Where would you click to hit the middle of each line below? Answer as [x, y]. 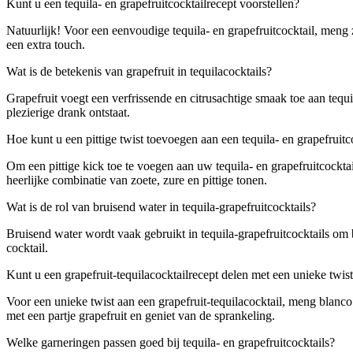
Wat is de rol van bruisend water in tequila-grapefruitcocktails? [161, 206]
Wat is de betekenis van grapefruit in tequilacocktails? [139, 71]
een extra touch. [46, 44]
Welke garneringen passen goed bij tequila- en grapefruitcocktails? [171, 342]
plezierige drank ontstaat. [68, 112]
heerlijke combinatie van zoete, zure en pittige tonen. [137, 180]
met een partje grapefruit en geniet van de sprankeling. [141, 315]
